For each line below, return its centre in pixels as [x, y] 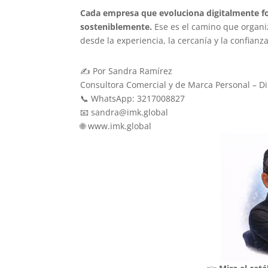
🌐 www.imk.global [116, 126]
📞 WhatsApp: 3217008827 [133, 98]
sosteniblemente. [116, 26]
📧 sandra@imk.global [124, 112]
